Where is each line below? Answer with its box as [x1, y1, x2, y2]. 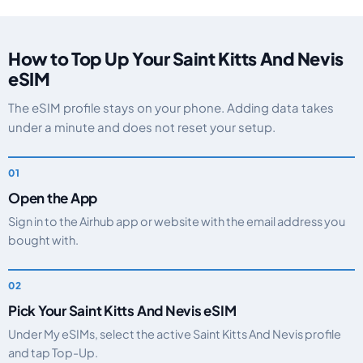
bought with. [8, 233, 79, 247]
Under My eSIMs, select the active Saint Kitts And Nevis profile [8, 327, 341, 341]
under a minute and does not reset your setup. [8, 119, 275, 135]
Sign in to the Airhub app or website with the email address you [8, 214, 345, 228]
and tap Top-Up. [8, 345, 98, 360]
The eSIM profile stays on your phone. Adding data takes [8, 100, 334, 115]
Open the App [8, 189, 98, 207]
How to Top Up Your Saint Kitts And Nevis [8, 48, 344, 70]
